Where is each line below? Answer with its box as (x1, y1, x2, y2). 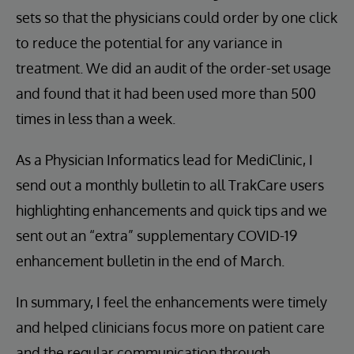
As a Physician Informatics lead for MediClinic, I (16, 151, 313, 169)
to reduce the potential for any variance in (16, 34, 282, 52)
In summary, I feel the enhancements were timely (16, 293, 327, 311)
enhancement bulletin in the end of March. (16, 252, 284, 270)
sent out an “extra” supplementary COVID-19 (16, 227, 297, 245)
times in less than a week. (16, 110, 175, 128)
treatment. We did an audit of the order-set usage (16, 59, 331, 77)
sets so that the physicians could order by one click (16, 9, 337, 27)
